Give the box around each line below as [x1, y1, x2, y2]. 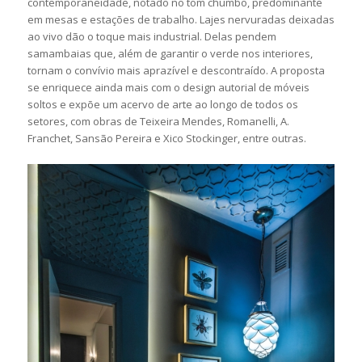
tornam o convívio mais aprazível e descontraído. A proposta [27, 63, 325, 78]
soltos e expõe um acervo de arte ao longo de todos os [27, 97, 298, 112]
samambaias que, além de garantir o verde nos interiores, [27, 46, 313, 61]
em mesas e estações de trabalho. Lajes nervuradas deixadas [27, 12, 335, 27]
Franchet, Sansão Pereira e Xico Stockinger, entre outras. [27, 131, 306, 146]
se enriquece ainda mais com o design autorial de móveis [27, 80, 309, 95]
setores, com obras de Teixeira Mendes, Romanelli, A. [27, 114, 289, 129]
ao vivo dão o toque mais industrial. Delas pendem [27, 29, 276, 44]
